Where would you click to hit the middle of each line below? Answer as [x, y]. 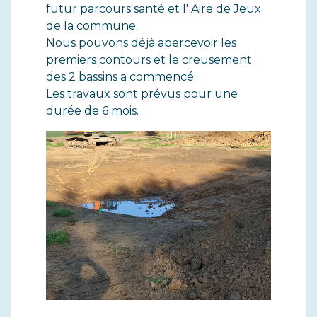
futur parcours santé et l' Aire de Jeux [154, 9]
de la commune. [92, 26]
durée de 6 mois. [92, 111]
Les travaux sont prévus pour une [142, 94]
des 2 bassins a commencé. [121, 77]
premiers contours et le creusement [149, 60]
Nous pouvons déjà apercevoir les [141, 43]
